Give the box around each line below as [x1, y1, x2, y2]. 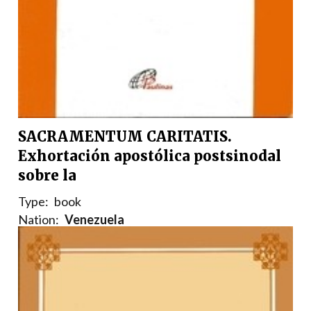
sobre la [18, 167, 76, 185]
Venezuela [65, 212, 124, 228]
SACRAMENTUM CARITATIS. [18, 128, 232, 146]
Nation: [18, 212, 59, 228]
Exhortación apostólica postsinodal [18, 147, 281, 165]
